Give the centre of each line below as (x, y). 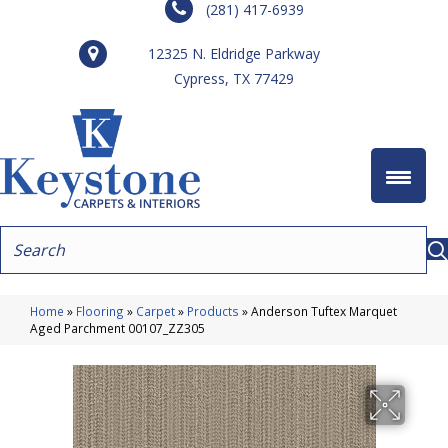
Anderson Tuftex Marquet (324, 310)
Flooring (100, 310)
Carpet (155, 310)
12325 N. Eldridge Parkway (234, 53)
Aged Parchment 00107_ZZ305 (117, 327)
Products (213, 310)
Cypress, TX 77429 (234, 78)
